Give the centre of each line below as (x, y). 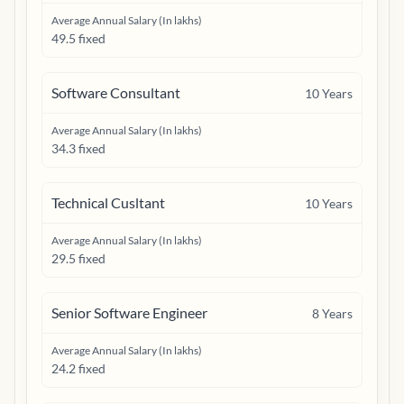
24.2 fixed (78, 368)
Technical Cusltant (108, 202)
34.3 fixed (78, 148)
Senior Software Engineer (129, 312)
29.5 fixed (78, 258)
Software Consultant (116, 92)
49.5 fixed (78, 38)
